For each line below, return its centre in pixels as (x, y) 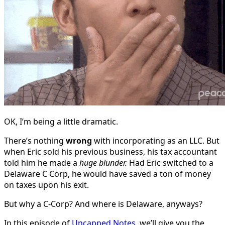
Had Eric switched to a (170, 162)
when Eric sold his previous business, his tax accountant (110, 151)
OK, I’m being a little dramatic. (61, 121)
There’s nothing (35, 140)
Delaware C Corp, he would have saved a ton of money (107, 174)
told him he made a (42, 162)
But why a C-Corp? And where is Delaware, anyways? (103, 204)
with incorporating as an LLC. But (156, 140)
